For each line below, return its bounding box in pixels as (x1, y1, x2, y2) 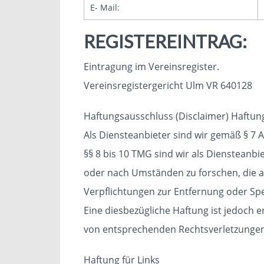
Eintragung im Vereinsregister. (84, 60, 219, 73)
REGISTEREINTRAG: (84, 31, 247, 52)
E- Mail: (90, 2, 120, 13)
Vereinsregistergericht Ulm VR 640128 (84, 79, 252, 92)
